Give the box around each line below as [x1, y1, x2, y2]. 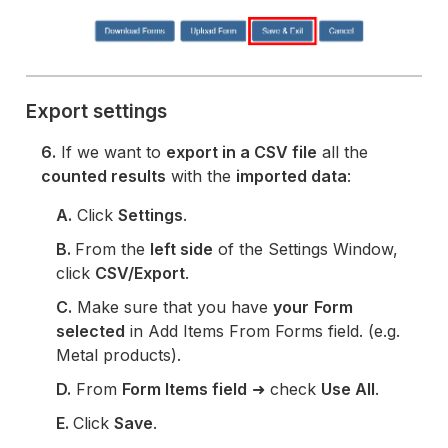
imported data [236, 166, 348, 187]
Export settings [26, 99, 168, 124]
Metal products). [56, 345, 182, 366]
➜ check [247, 379, 322, 400]
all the [317, 142, 369, 163]
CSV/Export [95, 263, 186, 284]
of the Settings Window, [213, 239, 399, 260]
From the [75, 239, 151, 260]
